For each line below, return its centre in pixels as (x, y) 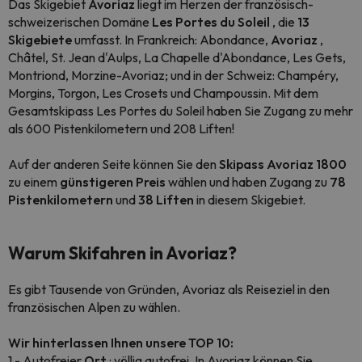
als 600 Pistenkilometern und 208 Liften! (121, 128)
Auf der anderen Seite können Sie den (114, 164)
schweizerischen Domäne (80, 22)
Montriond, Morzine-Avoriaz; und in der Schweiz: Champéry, (173, 75)
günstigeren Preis (113, 182)
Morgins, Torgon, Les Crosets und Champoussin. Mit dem (163, 93)
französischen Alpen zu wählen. (94, 307)
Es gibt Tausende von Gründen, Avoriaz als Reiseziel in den (169, 289)
